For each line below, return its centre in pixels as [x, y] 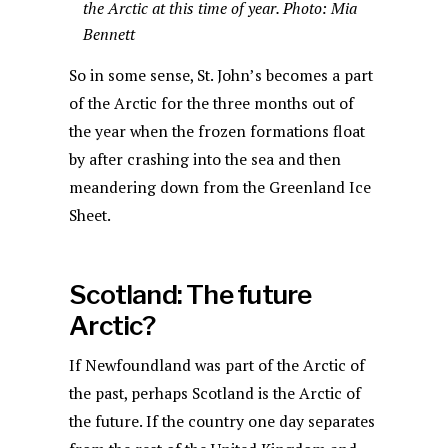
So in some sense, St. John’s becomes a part [221, 76]
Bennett [109, 35]
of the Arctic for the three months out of [212, 104]
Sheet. [90, 216]
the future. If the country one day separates [222, 421]
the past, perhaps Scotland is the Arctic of [215, 393]
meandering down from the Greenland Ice [220, 188]
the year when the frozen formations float [217, 132]
